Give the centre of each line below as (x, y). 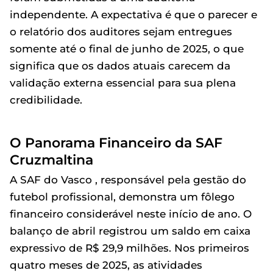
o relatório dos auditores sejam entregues (121, 32)
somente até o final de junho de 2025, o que (127, 49)
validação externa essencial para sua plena (123, 83)
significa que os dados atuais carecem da (120, 66)
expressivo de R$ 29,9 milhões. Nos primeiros (129, 248)
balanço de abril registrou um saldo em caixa (130, 231)
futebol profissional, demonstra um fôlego (122, 197)
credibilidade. (46, 100)
